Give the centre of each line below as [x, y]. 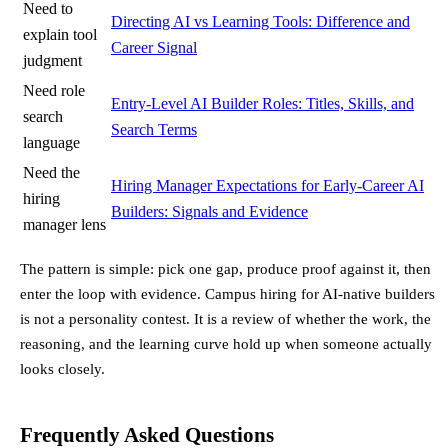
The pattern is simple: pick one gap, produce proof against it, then [225, 269]
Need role [54, 91]
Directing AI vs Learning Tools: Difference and [260, 22]
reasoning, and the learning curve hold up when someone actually [226, 344]
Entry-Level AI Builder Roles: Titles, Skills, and [262, 104]
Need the [51, 173]
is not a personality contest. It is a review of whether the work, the [225, 319]
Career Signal [154, 48]
